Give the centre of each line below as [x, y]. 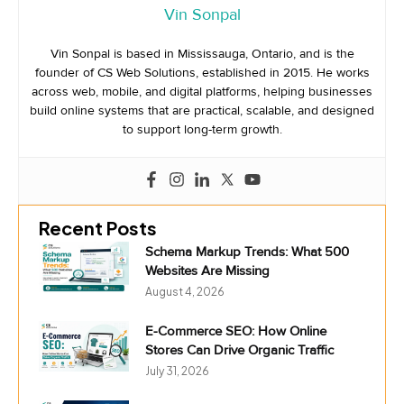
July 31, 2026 [177, 371]
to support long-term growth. [202, 129]
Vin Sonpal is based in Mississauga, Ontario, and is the [202, 53]
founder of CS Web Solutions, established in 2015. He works [202, 72]
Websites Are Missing [207, 270]
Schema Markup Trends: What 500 [247, 251]
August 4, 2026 [185, 291]
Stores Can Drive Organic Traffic [239, 349]
